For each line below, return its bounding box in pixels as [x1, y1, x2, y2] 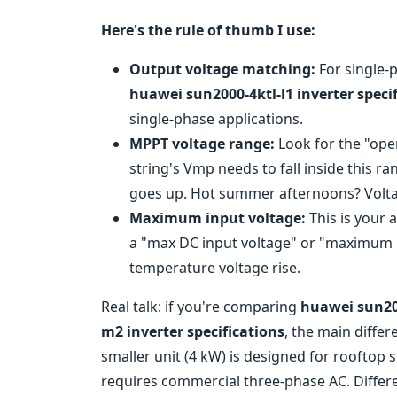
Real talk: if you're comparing [101, 297, 300, 316]
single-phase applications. [129, 109, 303, 128]
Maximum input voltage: [129, 208, 306, 228]
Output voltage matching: [129, 59, 315, 79]
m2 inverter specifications [101, 322, 284, 341]
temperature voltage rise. [129, 258, 300, 277]
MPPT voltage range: [129, 134, 275, 153]
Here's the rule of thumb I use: [101, 20, 315, 40]
